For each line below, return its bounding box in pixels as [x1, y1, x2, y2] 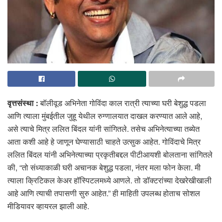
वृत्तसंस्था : [7, 97, 38, 109]
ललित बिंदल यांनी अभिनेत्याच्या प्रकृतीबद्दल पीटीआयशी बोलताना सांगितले [7, 148, 213, 160]
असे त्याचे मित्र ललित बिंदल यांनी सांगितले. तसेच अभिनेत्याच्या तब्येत [7, 122, 200, 134]
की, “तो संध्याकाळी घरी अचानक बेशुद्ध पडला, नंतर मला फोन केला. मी [7, 161, 201, 173]
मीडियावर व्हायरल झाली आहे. [7, 200, 89, 212]
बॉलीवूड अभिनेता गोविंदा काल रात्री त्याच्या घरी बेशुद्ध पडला [38, 97, 206, 109]
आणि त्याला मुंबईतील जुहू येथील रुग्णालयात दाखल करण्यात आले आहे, [7, 110, 202, 121]
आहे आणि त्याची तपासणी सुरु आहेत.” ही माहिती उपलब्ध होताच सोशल [7, 187, 200, 199]
